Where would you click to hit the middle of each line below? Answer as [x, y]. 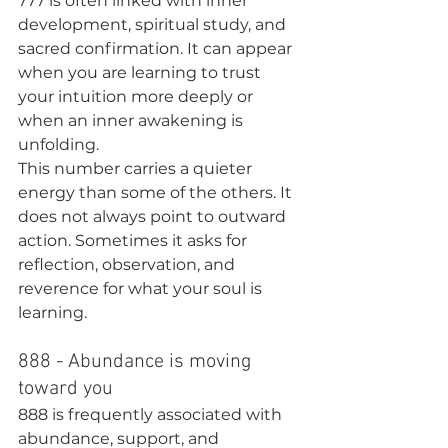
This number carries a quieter [137, 168]
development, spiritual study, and [154, 24]
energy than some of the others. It [157, 192]
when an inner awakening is [132, 120]
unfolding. [58, 144]
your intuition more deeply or [137, 96]
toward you [65, 389]
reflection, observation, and [128, 264]
